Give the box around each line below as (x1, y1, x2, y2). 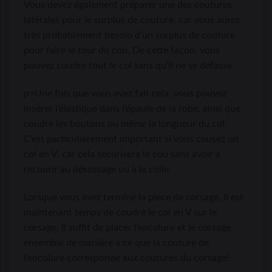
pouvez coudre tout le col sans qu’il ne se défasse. (24, 60, 234, 70)
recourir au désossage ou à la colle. (24, 164, 171, 174)
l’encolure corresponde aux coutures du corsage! (24, 253, 229, 263)
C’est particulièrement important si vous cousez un (24, 134, 239, 144)
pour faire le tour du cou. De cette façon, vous (24, 45, 220, 55)
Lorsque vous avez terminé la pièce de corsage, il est (24, 192, 243, 202)
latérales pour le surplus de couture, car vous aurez (24, 15, 240, 25)
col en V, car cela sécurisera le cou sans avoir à (24, 149, 220, 159)
